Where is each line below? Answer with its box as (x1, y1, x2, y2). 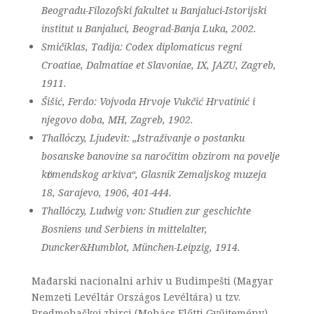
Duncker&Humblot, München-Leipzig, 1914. (41, 240, 240, 254)
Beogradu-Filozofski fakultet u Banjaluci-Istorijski (41, 4, 266, 17)
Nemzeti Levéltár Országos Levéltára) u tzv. (31, 290, 240, 303)
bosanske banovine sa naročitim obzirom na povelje (41, 149, 280, 163)
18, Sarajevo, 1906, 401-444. (41, 186, 172, 199)
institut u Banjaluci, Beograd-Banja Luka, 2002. (41, 22, 259, 35)
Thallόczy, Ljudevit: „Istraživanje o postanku (41, 131, 245, 144)
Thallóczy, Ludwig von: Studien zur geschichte (41, 204, 251, 217)
